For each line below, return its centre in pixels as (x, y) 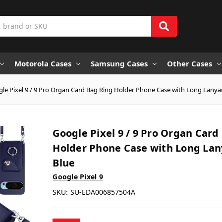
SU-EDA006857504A (103, 192)
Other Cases (190, 63)
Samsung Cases (119, 63)
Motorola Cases (43, 63)
